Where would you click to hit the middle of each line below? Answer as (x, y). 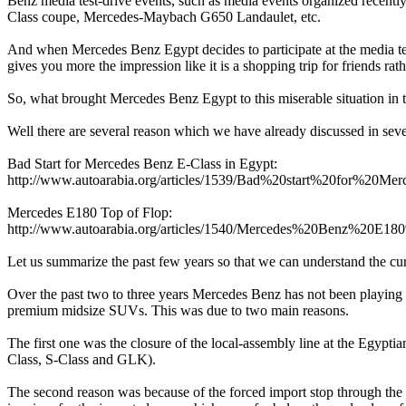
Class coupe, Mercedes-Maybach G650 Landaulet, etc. (164, 17)
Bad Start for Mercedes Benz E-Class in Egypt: (142, 164)
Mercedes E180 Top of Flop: (90, 213)
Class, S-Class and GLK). (82, 360)
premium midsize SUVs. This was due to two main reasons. (178, 311)
